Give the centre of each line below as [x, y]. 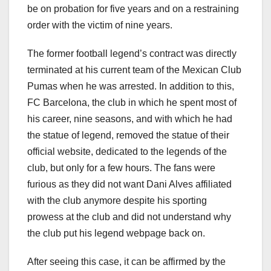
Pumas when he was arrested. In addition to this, [131, 87]
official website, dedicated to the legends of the [127, 152]
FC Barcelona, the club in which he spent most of [132, 103]
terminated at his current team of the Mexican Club [134, 70]
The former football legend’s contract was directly [132, 54]
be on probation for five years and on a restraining [133, 9]
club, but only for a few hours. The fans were [121, 168]
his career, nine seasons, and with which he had [130, 119]
